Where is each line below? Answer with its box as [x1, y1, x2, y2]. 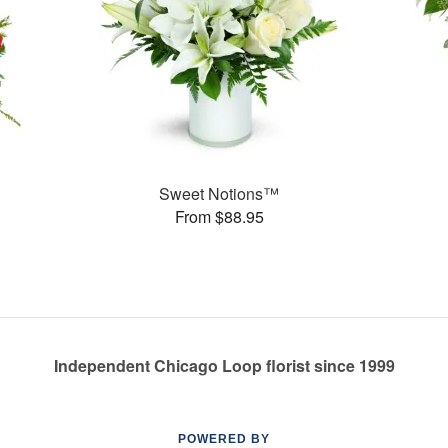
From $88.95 [174, 204, 264, 228]
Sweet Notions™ [159, 181, 280, 205]
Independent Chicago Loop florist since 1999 [53, 354, 395, 377]
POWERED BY [178, 432, 270, 446]
